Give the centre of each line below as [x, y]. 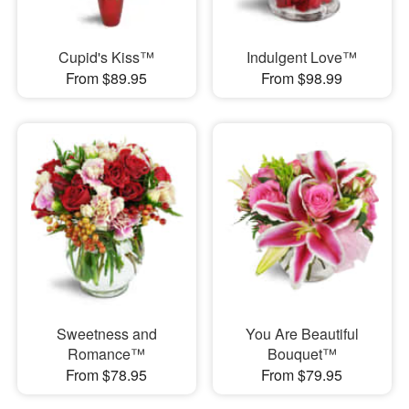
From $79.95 [302, 375]
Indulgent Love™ [302, 57]
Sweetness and [106, 334]
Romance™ [107, 354]
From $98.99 [302, 78]
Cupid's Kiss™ [107, 57]
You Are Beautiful [302, 334]
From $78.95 [107, 375]
